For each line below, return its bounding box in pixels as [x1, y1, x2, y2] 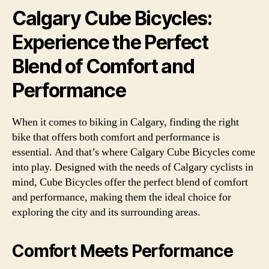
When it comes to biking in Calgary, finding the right [12, 115, 239, 129]
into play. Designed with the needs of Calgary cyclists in [12, 160, 253, 174]
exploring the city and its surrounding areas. [12, 205, 201, 219]
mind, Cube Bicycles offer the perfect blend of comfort [12, 175, 248, 189]
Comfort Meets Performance [12, 240, 233, 261]
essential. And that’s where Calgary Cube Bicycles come [12, 145, 255, 159]
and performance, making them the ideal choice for [12, 190, 231, 204]
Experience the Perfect [12, 30, 208, 54]
